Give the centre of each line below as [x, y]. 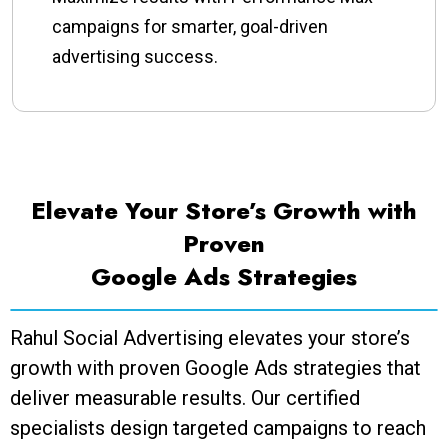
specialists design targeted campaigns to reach [218, 428]
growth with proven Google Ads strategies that [215, 368]
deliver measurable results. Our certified [185, 398]
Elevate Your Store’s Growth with [224, 211]
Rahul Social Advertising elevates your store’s [210, 338]
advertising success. [135, 57]
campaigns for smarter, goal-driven [190, 27]
